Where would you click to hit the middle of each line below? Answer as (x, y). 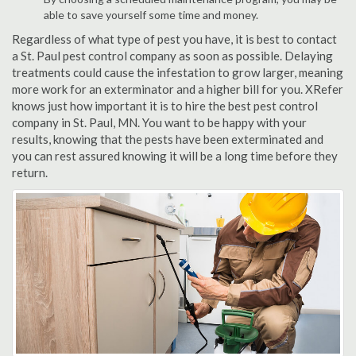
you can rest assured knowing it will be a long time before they (175, 156)
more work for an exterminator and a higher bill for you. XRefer (178, 89)
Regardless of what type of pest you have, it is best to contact (174, 39)
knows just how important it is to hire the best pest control (165, 106)
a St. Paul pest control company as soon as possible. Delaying (172, 56)
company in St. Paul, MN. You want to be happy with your (159, 122)
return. (30, 172)
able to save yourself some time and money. (151, 15)
